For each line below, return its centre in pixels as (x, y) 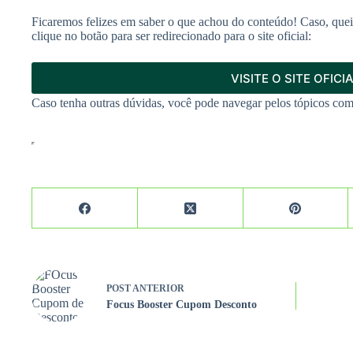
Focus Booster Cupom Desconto (182, 304)
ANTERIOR (158, 288)
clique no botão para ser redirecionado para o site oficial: (171, 36)
